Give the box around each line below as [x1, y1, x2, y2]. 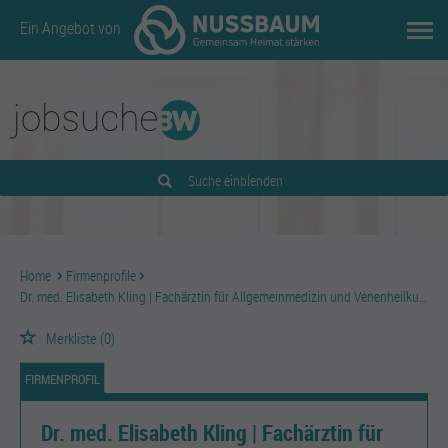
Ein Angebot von [20, 17, 124, 40]
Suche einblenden [187, 171, 283, 190]
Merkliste [46, 328, 97, 348]
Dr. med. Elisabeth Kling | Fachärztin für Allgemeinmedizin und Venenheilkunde [20, 287, 419, 306]
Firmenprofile [66, 266, 136, 285]
